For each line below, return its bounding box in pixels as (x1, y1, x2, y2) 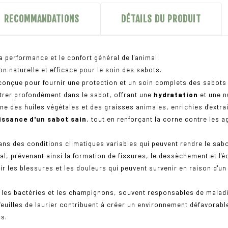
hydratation (154, 91, 200, 99)
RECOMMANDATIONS (4, 13, 79, 25)
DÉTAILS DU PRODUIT (121, 13, 201, 25)
